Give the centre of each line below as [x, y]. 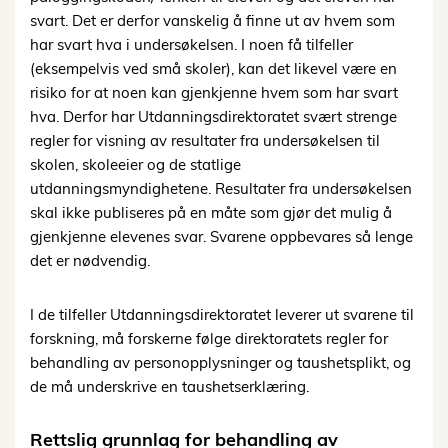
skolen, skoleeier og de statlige [135, 164]
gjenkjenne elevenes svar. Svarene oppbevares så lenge [221, 236]
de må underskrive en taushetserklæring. [169, 386]
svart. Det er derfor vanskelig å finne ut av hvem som [212, 20]
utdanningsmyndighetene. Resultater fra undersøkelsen [221, 188]
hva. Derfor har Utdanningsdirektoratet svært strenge [213, 116]
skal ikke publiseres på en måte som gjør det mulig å [211, 212]
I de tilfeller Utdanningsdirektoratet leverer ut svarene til [222, 314]
